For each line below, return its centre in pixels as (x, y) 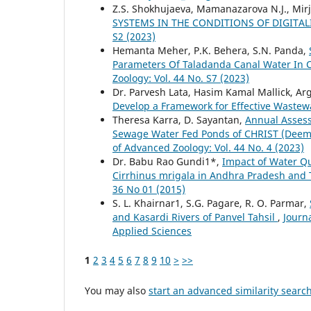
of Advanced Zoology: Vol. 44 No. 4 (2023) (208, 147)
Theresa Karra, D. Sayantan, (179, 119)
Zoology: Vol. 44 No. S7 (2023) (181, 78)
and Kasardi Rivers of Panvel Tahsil (195, 217)
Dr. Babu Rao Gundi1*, (167, 161)
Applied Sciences (152, 230)
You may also (117, 290)
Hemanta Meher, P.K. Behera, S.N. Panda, (211, 50)
